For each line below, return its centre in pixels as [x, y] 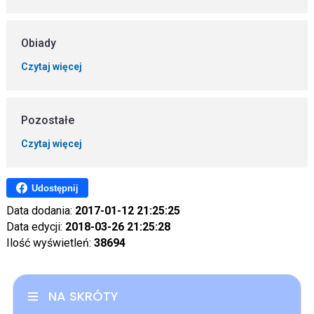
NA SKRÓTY [83, 296]
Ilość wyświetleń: [50, 243]
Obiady [39, 43]
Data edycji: [35, 227]
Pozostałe [48, 120]
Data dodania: [40, 211]
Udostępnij [55, 188]
